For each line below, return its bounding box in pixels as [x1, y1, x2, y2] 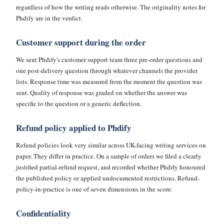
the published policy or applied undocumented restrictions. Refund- [16, 173, 199, 182]
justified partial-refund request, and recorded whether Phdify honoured [16, 162, 205, 171]
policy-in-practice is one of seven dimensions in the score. [16, 184, 172, 193]
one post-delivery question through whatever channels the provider [16, 66, 197, 75]
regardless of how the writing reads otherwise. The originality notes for [16, 2, 205, 11]
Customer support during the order [16, 36, 146, 48]
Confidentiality [16, 207, 71, 219]
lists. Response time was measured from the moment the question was [16, 77, 202, 86]
